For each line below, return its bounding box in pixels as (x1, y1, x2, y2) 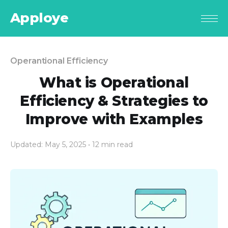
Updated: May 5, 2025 (10, 140, 86, 150)
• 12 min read (88, 140, 133, 150)
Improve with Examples (25, 110, 203, 128)
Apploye (10, 10, 69, 26)
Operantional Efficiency (10, 56, 108, 66)
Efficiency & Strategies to (19, 92, 209, 110)
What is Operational (39, 74, 189, 92)
